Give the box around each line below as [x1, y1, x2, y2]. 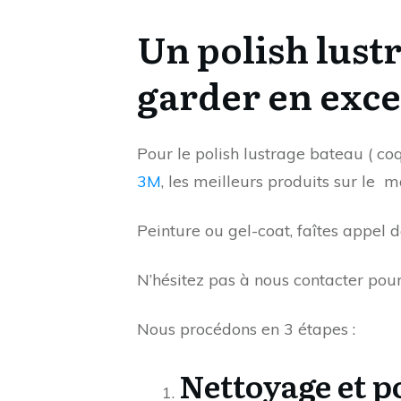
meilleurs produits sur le [193, 170, 375, 192]
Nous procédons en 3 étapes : [137, 318, 355, 339]
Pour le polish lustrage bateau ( [137, 142, 372, 164]
